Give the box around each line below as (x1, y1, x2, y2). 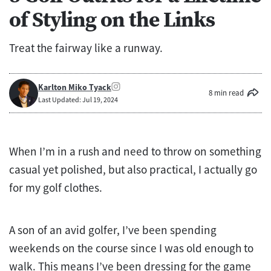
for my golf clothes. (9, 180, 102, 195)
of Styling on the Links (9, 4, 215, 34)
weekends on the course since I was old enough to (9, 240, 253, 255)
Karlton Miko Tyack (38, 82, 111, 93)
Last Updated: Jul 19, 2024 (38, 95, 118, 105)
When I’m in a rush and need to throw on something (9, 143, 261, 158)
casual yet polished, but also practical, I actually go (9, 162, 257, 177)
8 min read (209, 87, 244, 98)
